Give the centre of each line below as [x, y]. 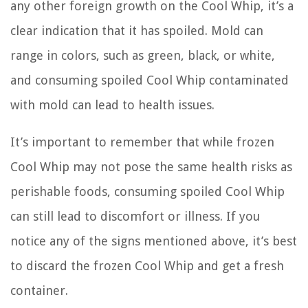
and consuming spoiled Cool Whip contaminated [150, 80]
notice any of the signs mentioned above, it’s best [154, 241]
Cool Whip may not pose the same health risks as [151, 166]
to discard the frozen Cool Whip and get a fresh [147, 265]
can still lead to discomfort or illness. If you [135, 216]
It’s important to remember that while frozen [142, 142]
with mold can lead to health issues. [112, 104]
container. [39, 290]
